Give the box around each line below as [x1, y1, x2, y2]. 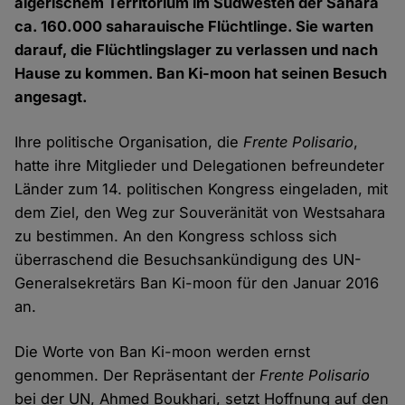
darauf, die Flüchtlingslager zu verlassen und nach [14, 41, 379, 60]
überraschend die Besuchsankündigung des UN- [14, 250, 363, 269]
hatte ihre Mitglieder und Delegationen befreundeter [14, 156, 385, 175]
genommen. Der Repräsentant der [14, 366, 260, 385]
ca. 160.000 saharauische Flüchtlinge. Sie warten [14, 17, 374, 36]
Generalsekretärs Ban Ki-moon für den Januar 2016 [14, 274, 380, 293]
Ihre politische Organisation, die [14, 133, 244, 152]
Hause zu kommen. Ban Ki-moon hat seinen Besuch [14, 64, 388, 83]
